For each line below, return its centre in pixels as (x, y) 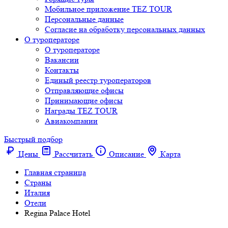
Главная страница (55, 172)
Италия (37, 193)
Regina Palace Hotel (57, 213)
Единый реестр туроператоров (98, 80)
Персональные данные (84, 19)
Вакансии (62, 60)
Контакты (62, 70)
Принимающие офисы (84, 101)
